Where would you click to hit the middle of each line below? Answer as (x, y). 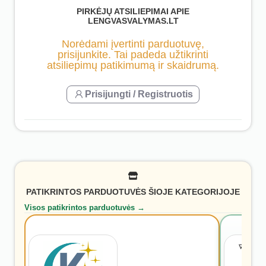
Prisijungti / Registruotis (139, 94)
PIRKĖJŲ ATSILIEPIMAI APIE (133, 12)
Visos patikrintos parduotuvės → (85, 207)
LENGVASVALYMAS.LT (133, 21)
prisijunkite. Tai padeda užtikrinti (133, 54)
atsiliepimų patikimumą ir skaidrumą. (133, 65)
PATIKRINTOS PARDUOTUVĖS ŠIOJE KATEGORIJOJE (133, 192)
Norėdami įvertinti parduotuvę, (133, 44)
